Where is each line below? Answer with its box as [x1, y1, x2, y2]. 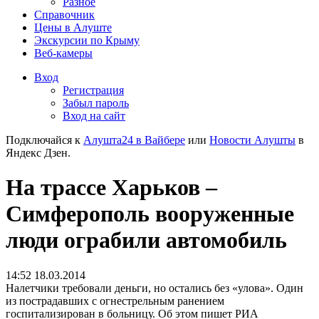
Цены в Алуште [34, 21, 112, 33]
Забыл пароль [63, 97, 129, 109]
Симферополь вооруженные [6, 201, 294, 227]
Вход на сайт [63, 110, 125, 122]
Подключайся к [6, 134, 83, 146]
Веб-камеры [34, 47, 93, 59]
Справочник [34, 9, 95, 21]
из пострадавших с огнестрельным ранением [6, 294, 224, 307]
